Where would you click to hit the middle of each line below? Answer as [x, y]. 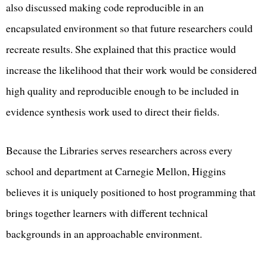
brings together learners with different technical [107, 213]
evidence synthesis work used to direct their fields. [113, 112]
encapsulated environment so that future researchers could [129, 28]
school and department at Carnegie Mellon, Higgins [116, 171]
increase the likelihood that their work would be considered [131, 70]
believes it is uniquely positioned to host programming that [131, 192]
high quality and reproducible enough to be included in [122, 91]
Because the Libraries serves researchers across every [119, 150]
